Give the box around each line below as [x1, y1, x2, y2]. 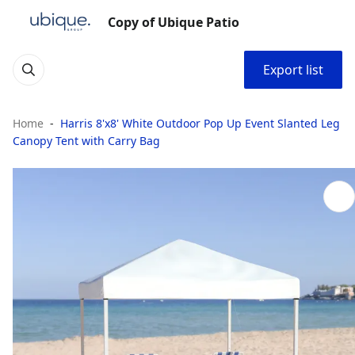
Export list [263, 61, 323, 78]
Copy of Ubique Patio [108, 13, 239, 31]
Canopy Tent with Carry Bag [13, 133, 160, 148]
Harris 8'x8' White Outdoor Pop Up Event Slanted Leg [60, 116, 340, 131]
